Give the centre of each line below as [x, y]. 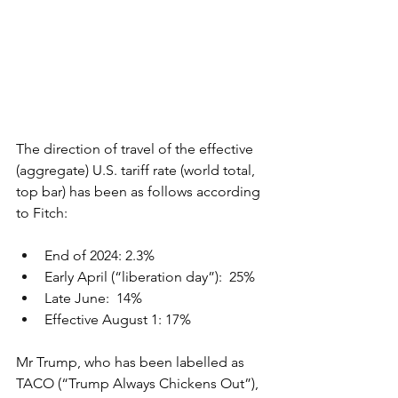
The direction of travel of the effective [136, 149]
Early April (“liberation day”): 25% [150, 277]
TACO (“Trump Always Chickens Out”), [139, 384]
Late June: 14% [93, 298]
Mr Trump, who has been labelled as [132, 362]
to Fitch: [42, 213]
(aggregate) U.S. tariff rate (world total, [137, 171]
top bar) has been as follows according [140, 192]
